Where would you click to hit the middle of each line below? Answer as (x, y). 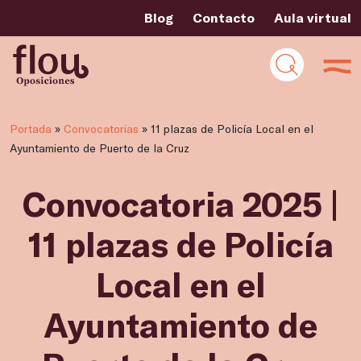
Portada (31, 129)
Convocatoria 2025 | (180, 203)
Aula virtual (313, 17)
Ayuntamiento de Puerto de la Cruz (100, 148)
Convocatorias (101, 129)
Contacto (224, 17)
